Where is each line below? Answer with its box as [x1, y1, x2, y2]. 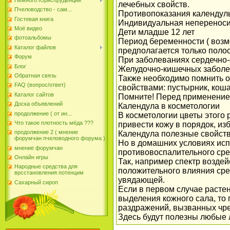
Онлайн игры [14, 154, 48, 161]
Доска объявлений [14, 101, 63, 107]
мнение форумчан [14, 144, 63, 151]
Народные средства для [14, 163, 78, 170]
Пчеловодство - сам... [14, 6, 72, 13]
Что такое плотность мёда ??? [14, 119, 93, 126]
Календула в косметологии [118, 102, 220, 111]
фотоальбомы [14, 34, 51, 41]
